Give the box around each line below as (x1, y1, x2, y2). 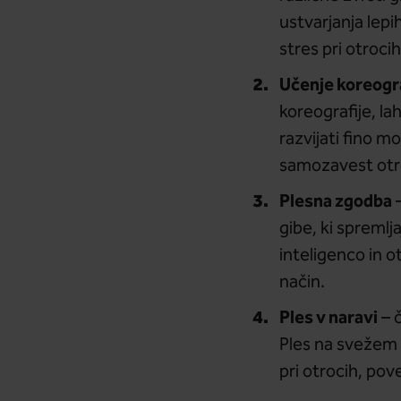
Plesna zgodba (278, 189, 392, 216)
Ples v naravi (278, 305, 378, 332)
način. (278, 270, 325, 295)
